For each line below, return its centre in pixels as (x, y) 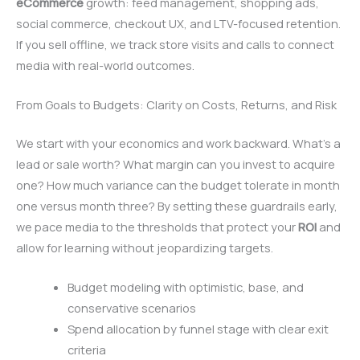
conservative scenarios (131, 308)
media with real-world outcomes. (105, 65)
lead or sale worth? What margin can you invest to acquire (176, 164)
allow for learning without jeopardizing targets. (145, 247)
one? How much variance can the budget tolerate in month (178, 184)
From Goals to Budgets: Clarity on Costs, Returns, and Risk (176, 104)
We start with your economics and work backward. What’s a (178, 143)
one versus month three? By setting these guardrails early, (177, 205)
